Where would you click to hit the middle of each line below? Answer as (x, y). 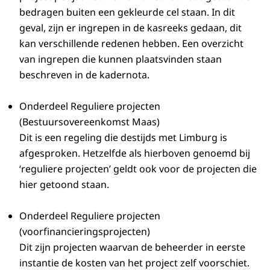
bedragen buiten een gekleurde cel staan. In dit (127, 12)
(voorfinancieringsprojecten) (85, 231)
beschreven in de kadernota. (86, 74)
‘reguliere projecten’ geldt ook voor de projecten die (138, 168)
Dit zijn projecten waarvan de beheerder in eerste (132, 247)
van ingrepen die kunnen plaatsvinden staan (121, 59)
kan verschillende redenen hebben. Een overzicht (131, 43)
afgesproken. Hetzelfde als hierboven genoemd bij (135, 153)
